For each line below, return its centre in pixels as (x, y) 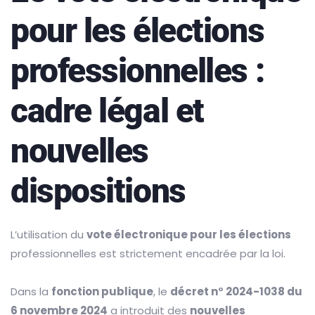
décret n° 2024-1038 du (236, 292)
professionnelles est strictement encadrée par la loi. (148, 254)
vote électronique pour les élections (189, 235)
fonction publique (102, 292)
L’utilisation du (49, 235)
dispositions (98, 191)
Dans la (31, 292)
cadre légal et (107, 111)
